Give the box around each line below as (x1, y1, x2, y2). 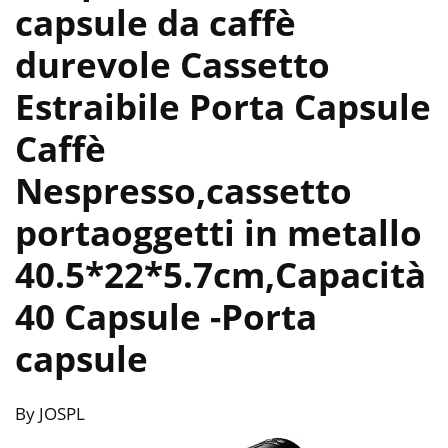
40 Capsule (15, 292, 210, 340)
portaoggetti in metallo (15, 208, 422, 256)
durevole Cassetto (15, 40, 330, 88)
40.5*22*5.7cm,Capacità (15, 250, 426, 298)
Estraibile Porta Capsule (15, 82, 431, 130)
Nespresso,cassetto (15, 166, 352, 214)
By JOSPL (15, 401, 85, 425)
